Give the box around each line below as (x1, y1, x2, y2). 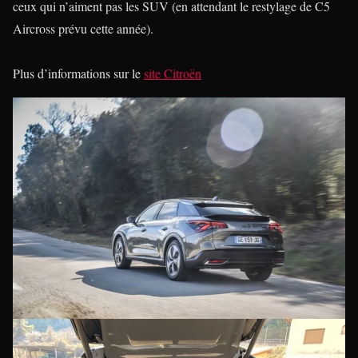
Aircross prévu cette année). (13, 20, 153, 38)
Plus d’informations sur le (13, 65, 144, 82)
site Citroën (144, 65, 201, 82)
